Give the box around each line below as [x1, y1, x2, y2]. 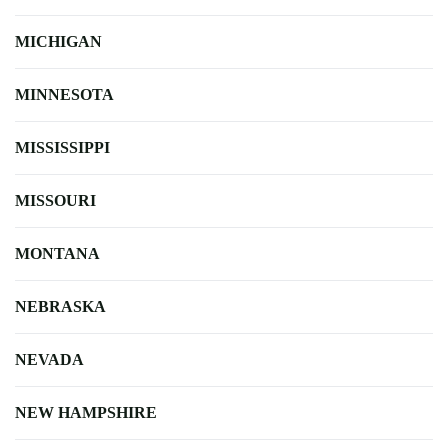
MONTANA [15, 244, 100, 262]
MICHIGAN [15, 32, 102, 50]
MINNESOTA [15, 85, 114, 103]
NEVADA [15, 350, 84, 368]
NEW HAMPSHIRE [15, 403, 157, 421]
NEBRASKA [15, 297, 106, 315]
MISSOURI [15, 191, 96, 209]
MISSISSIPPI [15, 138, 110, 156]
